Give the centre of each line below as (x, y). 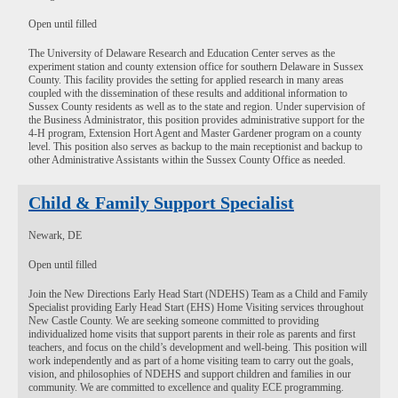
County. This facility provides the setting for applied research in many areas (186, 80)
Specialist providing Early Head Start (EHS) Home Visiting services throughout (196, 307)
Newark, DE (55, 235)
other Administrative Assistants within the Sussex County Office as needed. (187, 160)
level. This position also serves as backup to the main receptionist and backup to (195, 147)
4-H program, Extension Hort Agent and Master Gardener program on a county (195, 133)
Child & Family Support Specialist (161, 203)
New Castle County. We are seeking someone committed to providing (174, 321)
